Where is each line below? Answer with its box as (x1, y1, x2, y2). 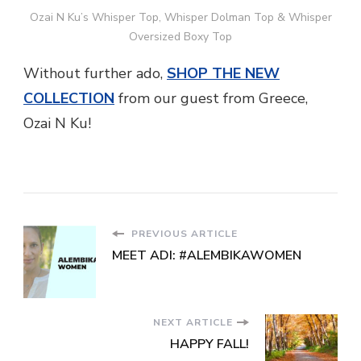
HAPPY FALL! (170, 335, 249, 354)
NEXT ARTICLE (153, 316, 233, 330)
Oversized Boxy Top (129, 29, 232, 45)
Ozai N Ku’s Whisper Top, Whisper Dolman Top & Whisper (29, 10, 332, 26)
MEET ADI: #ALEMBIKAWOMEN (112, 247, 301, 265)
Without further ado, (23, 64, 167, 84)
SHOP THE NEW (167, 64, 280, 84)
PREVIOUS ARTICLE (128, 227, 238, 241)
